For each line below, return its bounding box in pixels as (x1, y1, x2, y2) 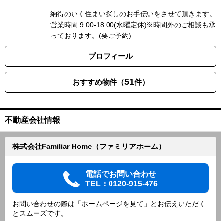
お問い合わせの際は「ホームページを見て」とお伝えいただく (12, 200, 206, 208)
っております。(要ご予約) (50, 32, 131, 39)
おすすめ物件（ (72, 78, 124, 86)
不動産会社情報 (5, 116, 60, 124)
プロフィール (88, 52, 133, 60)
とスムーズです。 (12, 209, 68, 217)
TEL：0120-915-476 (85, 180, 158, 188)
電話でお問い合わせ (85, 170, 156, 178)
